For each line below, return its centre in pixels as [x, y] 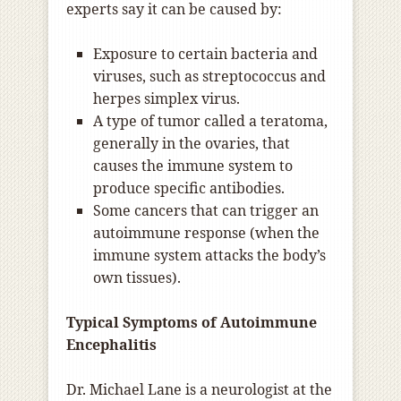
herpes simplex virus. [166, 99]
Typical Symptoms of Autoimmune [192, 323]
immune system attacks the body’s [209, 256]
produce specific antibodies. [189, 188]
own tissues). [137, 278]
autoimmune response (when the [206, 233]
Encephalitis [111, 345]
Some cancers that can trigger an [206, 211]
